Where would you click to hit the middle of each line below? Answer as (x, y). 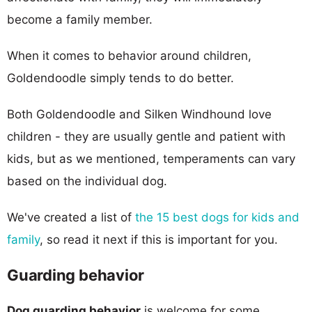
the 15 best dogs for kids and (217, 217)
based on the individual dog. (87, 181)
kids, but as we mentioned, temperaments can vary (151, 158)
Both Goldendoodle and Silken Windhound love (139, 114)
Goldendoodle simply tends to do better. (120, 78)
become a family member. (80, 19)
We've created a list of (71, 217)
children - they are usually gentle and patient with (146, 136)
